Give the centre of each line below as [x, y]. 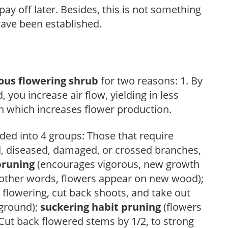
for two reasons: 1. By [150, 80]
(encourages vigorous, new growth [117, 164]
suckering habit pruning [101, 207]
